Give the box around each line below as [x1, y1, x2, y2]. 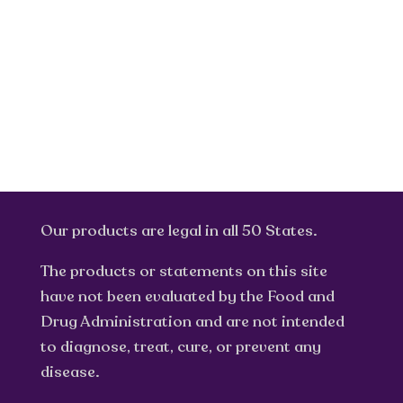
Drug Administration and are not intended [40, 310, 345, 332]
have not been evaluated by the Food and [40, 285, 335, 307]
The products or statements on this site [40, 260, 327, 282]
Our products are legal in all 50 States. [40, 219, 318, 241]
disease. [40, 361, 100, 382]
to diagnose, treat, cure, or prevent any [40, 336, 321, 357]
